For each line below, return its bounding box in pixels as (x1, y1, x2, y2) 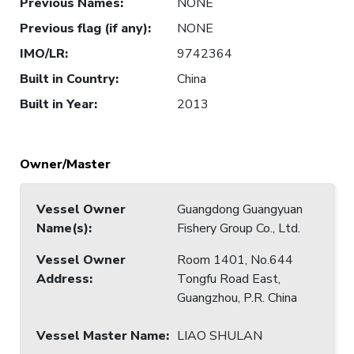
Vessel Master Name (36, 326, 166, 345)
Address (36, 269, 89, 288)
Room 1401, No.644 (177, 250, 293, 269)
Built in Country (20, 70, 115, 88)
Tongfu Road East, (177, 269, 281, 288)
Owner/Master (20, 155, 111, 173)
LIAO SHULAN (209, 326, 262, 345)
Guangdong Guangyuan (177, 200, 303, 218)
